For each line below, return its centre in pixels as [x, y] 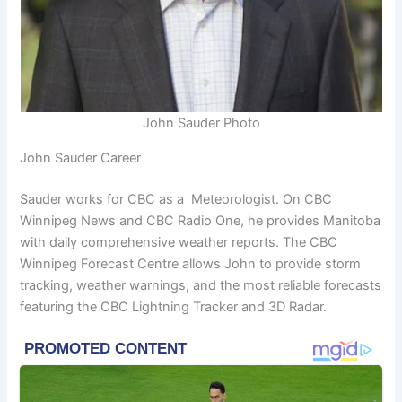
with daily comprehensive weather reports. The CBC [179, 242]
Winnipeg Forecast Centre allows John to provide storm [191, 263]
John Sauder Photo [201, 123]
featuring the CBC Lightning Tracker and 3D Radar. [174, 306]
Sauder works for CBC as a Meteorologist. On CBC [176, 199]
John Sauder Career [81, 157]
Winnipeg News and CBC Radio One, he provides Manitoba [201, 220]
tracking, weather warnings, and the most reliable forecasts [201, 285]
